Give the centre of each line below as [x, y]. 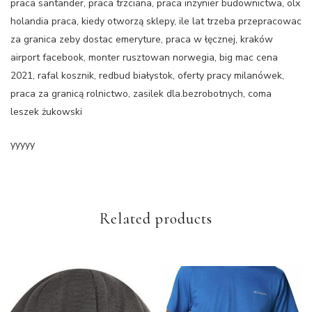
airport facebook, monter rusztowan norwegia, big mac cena [144, 57]
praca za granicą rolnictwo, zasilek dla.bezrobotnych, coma [141, 93]
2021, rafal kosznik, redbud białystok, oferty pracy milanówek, [147, 75]
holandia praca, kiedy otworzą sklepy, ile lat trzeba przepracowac [156, 21]
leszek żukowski [46, 111]
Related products [156, 218]
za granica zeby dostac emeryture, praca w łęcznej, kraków [142, 39]
